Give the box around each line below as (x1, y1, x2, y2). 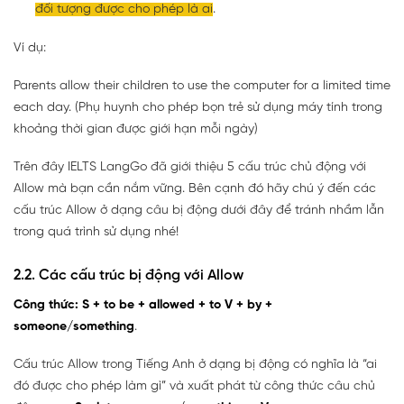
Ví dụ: (14, 41, 46, 56)
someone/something (14, 320, 134, 335)
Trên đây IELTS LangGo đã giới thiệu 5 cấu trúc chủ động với (14, 161, 366, 175)
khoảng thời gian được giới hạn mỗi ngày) (14, 123, 258, 137)
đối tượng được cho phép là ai (35, 3, 213, 17)
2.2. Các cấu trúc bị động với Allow (14, 268, 243, 284)
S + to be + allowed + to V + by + (82, 298, 272, 313)
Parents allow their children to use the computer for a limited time (14, 79, 390, 94)
